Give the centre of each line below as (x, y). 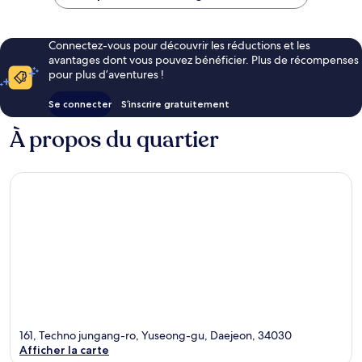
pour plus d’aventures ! (106, 74)
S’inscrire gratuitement (175, 103)
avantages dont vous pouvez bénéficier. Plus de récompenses (204, 59)
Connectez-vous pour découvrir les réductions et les (179, 45)
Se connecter (80, 103)
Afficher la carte (64, 350)
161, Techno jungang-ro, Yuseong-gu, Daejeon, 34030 (156, 336)
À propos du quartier (114, 139)
